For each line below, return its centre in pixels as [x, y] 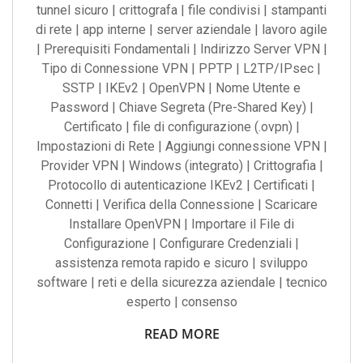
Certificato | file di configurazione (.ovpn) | [181, 127]
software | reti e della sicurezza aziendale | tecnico [181, 282]
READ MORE [181, 334]
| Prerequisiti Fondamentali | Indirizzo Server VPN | [181, 49]
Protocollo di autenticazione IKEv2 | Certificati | [181, 185]
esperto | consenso [181, 302]
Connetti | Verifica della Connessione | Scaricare [181, 205]
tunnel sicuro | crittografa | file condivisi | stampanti [181, 10]
